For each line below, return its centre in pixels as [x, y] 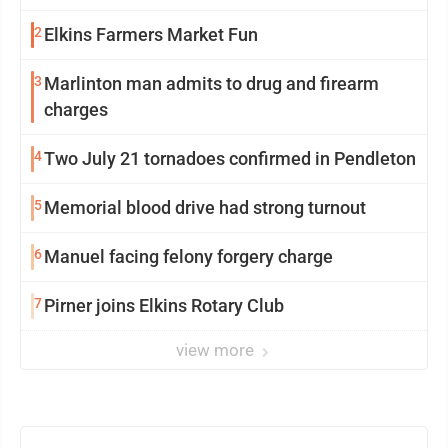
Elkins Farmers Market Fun [151, 34]
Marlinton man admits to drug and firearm [211, 83]
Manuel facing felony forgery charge [188, 256]
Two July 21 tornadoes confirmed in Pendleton [230, 158]
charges [76, 109]
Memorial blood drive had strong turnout [205, 207]
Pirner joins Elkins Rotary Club [164, 305]
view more [217, 349]
